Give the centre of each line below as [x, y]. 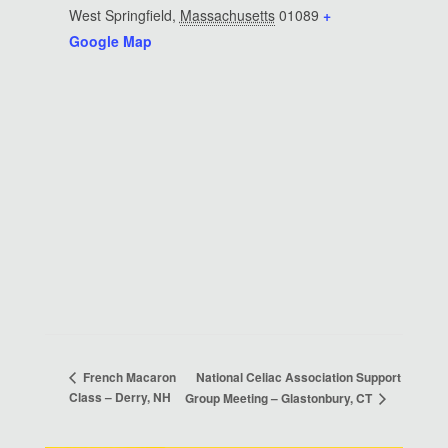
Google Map [110, 41]
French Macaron [127, 377]
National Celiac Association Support [298, 376]
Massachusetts [227, 15]
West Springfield [120, 15]
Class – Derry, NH [119, 397]
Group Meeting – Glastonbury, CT [279, 398]
